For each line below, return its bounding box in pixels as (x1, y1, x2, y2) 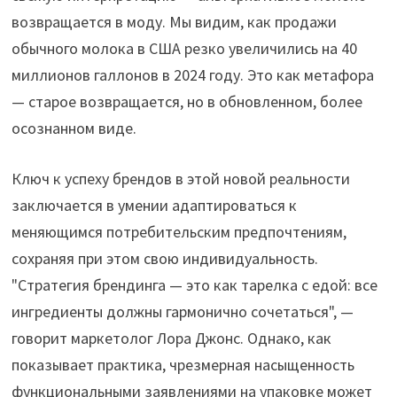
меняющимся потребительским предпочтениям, (12, 222, 347, 242)
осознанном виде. (12, 118, 137, 138)
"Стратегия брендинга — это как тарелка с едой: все (12, 275, 378, 295)
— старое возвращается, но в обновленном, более (12, 91, 363, 112)
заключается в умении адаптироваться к (12, 195, 298, 215)
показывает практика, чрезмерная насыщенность (12, 354, 355, 375)
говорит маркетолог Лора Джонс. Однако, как (12, 328, 332, 348)
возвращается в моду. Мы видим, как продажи (12, 12, 338, 32)
